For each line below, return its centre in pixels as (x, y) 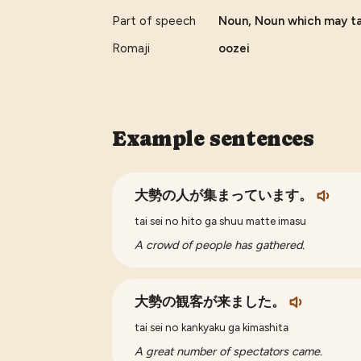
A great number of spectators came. (229, 351)
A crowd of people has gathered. (220, 245)
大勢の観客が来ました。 (210, 301)
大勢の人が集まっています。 (224, 195)
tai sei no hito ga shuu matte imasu (221, 220)
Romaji (131, 48)
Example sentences (213, 138)
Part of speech (154, 21)
